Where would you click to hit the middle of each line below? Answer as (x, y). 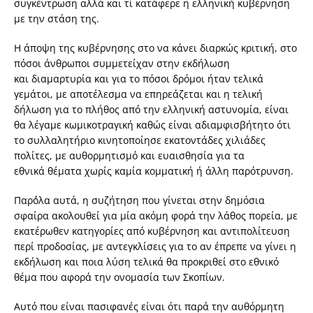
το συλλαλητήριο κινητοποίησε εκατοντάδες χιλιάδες (140, 140)
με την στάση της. (57, 18)
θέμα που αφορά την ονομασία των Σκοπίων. (119, 277)
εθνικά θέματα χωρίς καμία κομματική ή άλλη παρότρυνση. (154, 170)
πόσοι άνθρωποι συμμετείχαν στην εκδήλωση (122, 63)
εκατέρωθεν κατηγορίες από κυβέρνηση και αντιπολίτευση (152, 231)
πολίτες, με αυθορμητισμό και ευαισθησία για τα (129, 155)
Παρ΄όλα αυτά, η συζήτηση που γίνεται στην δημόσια (139, 200)
